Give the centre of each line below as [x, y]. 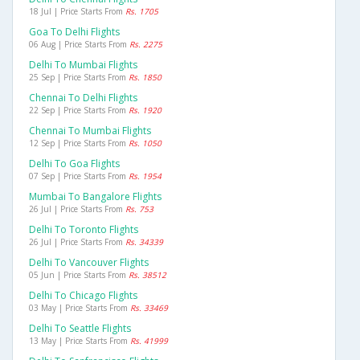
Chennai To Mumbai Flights [90, 131]
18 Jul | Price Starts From [77, 12]
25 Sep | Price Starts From [79, 78]
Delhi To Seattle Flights [80, 329]
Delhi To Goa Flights [74, 164]
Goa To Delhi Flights [74, 32]
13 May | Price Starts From [80, 341]
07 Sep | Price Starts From [79, 176]
